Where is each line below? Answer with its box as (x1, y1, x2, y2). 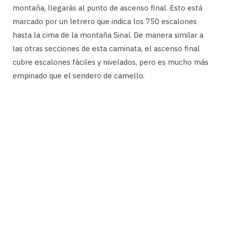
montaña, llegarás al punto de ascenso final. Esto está (13, 3, 202, 13)
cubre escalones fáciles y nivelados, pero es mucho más (13, 57, 208, 67)
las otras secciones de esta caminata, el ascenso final (13, 43, 200, 53)
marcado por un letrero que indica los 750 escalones (13, 16, 197, 26)
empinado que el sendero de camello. (13, 70, 145, 80)
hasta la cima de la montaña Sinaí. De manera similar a (13, 30, 203, 40)
